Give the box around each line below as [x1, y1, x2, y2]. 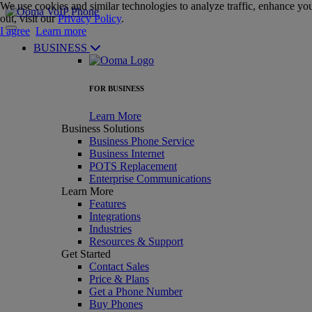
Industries [89, 222, 132, 235]
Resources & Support [89, 235, 183, 247]
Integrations [89, 210, 141, 222]
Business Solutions [61, 122, 144, 134]
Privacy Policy [58, 13, 121, 24]
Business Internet [89, 147, 164, 159]
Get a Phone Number [89, 285, 182, 297]
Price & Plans [89, 272, 149, 285]
